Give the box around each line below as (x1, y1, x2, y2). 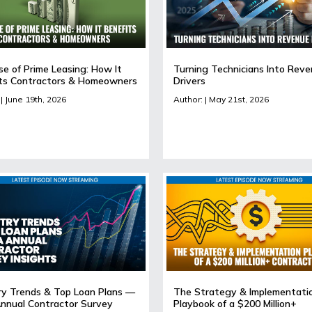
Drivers (173, 74, 205, 87)
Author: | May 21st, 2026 (173, 93, 269, 104)
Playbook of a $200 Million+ (173, 297, 297, 310)
